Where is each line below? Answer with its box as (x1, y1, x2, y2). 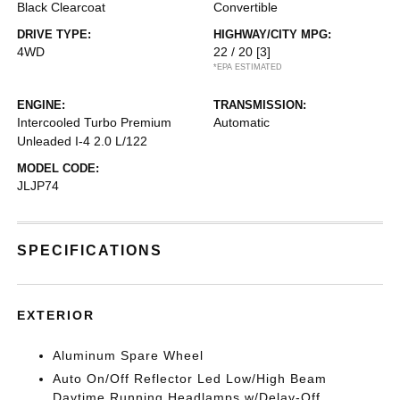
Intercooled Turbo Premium (17, 115, 172, 129)
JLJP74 (17, 179, 60, 193)
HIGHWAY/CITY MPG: (213, 28, 331, 41)
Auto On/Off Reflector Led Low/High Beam (53, 371, 328, 386)
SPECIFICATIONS (17, 243, 163, 258)
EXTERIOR (17, 308, 96, 322)
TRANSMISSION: (213, 98, 306, 112)
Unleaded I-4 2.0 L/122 (17, 134, 148, 148)
